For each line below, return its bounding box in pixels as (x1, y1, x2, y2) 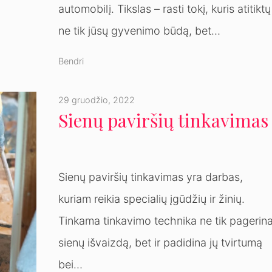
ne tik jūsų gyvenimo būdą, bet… (58, 24, 220, 37)
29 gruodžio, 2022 (58, 94, 135, 105)
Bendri (58, 55, 84, 66)
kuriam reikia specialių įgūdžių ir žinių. (58, 192, 245, 205)
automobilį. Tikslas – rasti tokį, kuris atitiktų (58, 2, 271, 15)
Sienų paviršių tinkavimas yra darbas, (58, 170, 243, 183)
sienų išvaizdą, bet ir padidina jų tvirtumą (58, 236, 262, 249)
